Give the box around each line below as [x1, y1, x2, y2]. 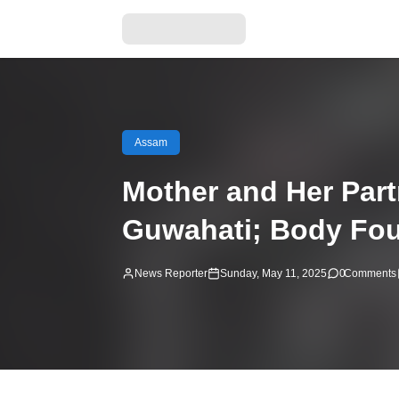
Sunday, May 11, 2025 [220, 266, 327, 280]
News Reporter [134, 266, 208, 280]
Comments [344, 266, 396, 280]
